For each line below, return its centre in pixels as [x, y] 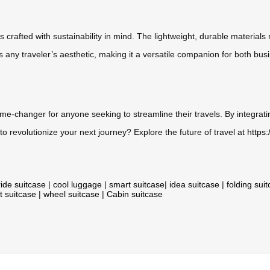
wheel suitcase [71, 194]
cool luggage [77, 184]
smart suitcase [137, 184]
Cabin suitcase [135, 194]
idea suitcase [194, 184]
